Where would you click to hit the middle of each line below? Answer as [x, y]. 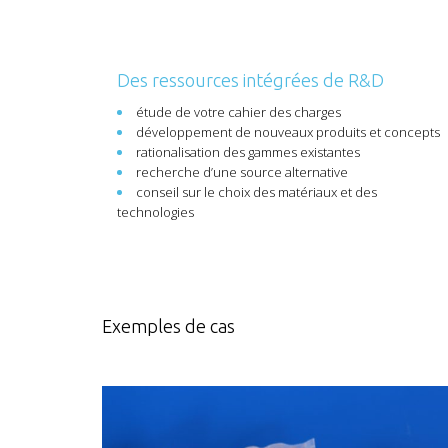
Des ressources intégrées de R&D [250, 80]
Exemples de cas [168, 326]
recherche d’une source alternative [242, 172]
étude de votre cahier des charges [238, 112]
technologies [155, 212]
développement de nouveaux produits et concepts [288, 132]
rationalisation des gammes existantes [248, 152]
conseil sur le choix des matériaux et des [256, 192]
